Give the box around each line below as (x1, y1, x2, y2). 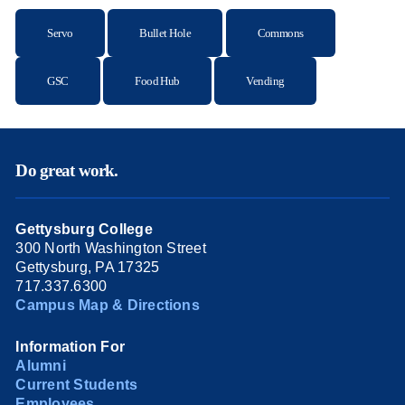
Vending (246, 74, 285, 89)
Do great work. (15, 161, 118, 181)
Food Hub (135, 74, 180, 89)
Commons (257, 26, 304, 41)
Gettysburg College (15, 221, 153, 237)
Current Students (15, 376, 138, 392)
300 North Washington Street (15, 240, 206, 256)
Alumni (15, 357, 66, 373)
